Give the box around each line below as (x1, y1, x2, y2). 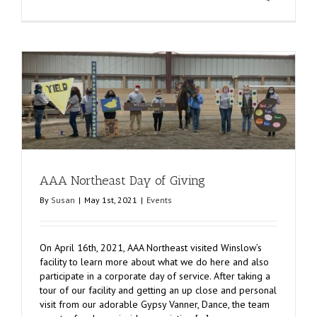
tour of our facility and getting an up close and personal (40, 284, 277, 297)
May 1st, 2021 (84, 195, 137, 206)
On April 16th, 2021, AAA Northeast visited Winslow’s (40, 241, 262, 255)
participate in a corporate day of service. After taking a (40, 270, 270, 283)
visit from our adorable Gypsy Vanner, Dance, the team (40, 298, 270, 311)
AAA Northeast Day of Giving (40, 173, 205, 189)
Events (146, 195, 172, 206)
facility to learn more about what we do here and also (40, 255, 269, 269)
